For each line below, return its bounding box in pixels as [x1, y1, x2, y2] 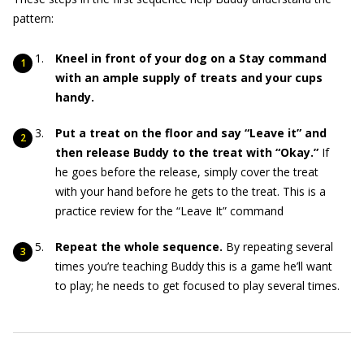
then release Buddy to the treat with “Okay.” [55, 145, 322, 160]
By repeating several [226, 239, 333, 254]
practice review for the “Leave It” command [55, 203, 284, 219]
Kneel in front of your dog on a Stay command [55, 50, 327, 66]
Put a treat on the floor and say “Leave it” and [55, 125, 327, 141]
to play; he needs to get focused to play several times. [55, 278, 340, 293]
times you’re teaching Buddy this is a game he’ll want [55, 258, 332, 274]
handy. [55, 89, 94, 105]
